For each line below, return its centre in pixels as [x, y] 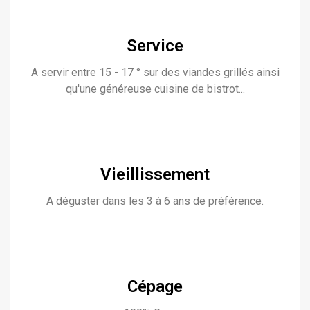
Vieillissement [155, 174]
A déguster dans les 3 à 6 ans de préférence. [155, 201]
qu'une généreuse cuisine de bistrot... [155, 89]
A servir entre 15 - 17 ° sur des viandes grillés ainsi [155, 72]
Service [155, 46]
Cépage [155, 286]
